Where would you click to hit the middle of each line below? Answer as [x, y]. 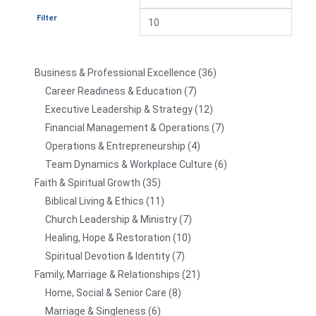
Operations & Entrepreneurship [115, 146]
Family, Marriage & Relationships [107, 275]
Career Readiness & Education [114, 91]
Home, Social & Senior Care [106, 293]
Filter [47, 18]
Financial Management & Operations [127, 128]
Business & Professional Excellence [115, 73]
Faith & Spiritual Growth [87, 183]
